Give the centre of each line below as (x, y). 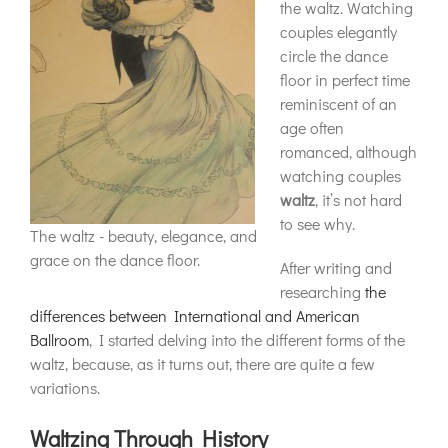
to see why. (317, 223)
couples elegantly (338, 31)
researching (320, 291)
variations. (65, 387)
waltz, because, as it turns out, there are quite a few (202, 363)
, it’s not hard (358, 199)
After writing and (336, 267)
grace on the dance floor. (115, 259)
